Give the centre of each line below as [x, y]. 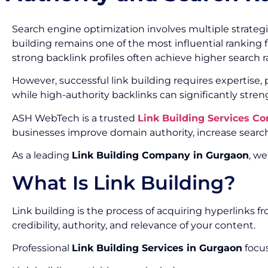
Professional [42, 248]
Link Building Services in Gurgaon [157, 248]
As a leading [42, 156]
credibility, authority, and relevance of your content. [134, 225]
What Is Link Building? [124, 182]
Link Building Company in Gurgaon [160, 156]
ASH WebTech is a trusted [75, 118]
